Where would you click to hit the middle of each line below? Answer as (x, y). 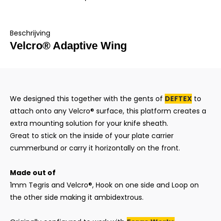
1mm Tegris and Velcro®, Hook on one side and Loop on (104, 185)
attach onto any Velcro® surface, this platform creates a (108, 111)
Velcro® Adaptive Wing (68, 46)
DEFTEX (178, 99)
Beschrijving (30, 33)
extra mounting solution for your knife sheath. (90, 123)
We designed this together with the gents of (87, 99)
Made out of (33, 173)
